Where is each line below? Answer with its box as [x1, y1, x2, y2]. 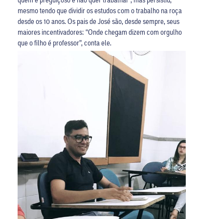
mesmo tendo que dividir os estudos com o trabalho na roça [17, 5, 182, 15]
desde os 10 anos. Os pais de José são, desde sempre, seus [17, 16, 179, 26]
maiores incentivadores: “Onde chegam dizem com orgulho [17, 26, 182, 37]
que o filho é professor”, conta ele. [17, 37, 111, 47]
